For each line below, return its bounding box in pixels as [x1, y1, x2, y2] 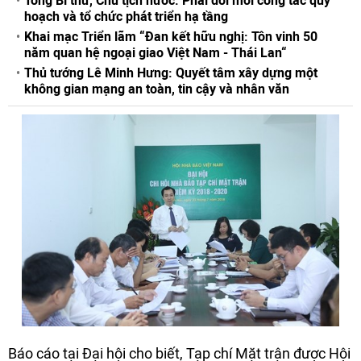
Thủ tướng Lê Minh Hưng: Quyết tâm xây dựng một [24, 65, 317, 81]
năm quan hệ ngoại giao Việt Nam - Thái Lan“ [24, 45, 287, 60]
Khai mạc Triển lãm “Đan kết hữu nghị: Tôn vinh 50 [24, 29, 317, 44]
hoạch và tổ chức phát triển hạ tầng [24, 9, 228, 24]
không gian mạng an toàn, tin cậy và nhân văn [24, 81, 289, 97]
